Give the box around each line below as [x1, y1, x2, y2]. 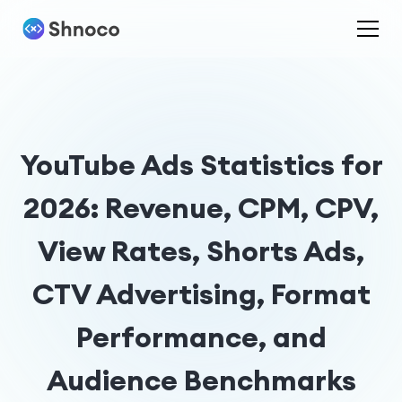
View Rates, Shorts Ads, [38, 232, 364, 269]
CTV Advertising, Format [31, 275, 371, 312]
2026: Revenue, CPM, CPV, [23, 189, 379, 226]
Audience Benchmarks [46, 362, 356, 398]
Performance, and [75, 319, 327, 355]
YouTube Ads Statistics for [19, 146, 383, 183]
